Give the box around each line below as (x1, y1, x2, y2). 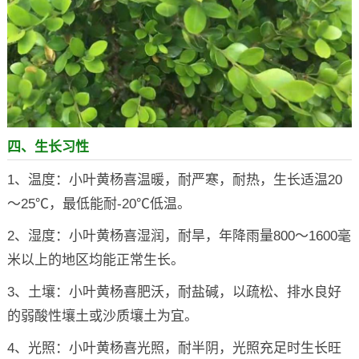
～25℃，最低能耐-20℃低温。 (6, 196, 191, 212)
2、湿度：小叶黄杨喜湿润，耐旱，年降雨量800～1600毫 (6, 228, 351, 244)
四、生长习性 (6, 139, 89, 155)
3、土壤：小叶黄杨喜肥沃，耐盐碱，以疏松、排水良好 (6, 284, 341, 300)
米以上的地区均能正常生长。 (6, 252, 184, 268)
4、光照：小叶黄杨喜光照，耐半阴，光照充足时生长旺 (6, 340, 341, 356)
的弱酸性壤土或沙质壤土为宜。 (6, 308, 198, 324)
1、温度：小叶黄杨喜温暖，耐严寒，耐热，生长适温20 (6, 171, 342, 188)
